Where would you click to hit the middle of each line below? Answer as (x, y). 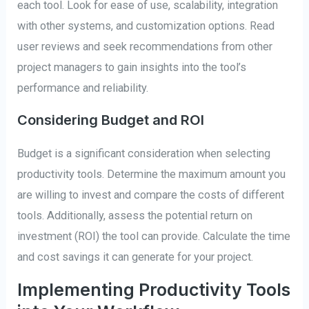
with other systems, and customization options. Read (146, 26)
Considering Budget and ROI (111, 120)
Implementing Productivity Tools (154, 290)
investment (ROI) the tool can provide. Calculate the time (154, 236)
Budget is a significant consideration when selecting (144, 153)
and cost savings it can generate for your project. (136, 257)
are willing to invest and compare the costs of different (151, 195)
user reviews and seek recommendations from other (145, 47)
